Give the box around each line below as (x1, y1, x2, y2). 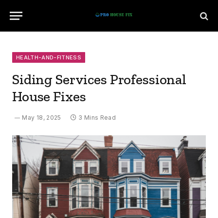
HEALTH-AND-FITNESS (16, 54, 81, 61)
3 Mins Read (78, 114, 116, 121)
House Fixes (12, 88, 86, 105)
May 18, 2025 (22, 114, 61, 121)
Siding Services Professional (12, 71, 186, 88)
